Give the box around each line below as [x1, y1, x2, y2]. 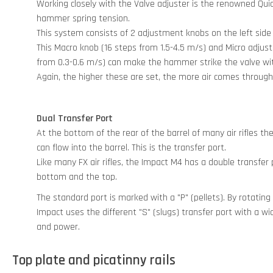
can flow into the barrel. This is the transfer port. [37, 141, 226, 154]
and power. [37, 220, 80, 233]
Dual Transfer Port [37, 112, 113, 125]
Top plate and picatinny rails [12, 251, 175, 269]
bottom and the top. [37, 170, 117, 183]
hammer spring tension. [37, 12, 130, 25]
